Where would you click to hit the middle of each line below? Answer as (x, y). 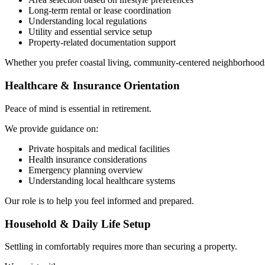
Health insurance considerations (88, 159)
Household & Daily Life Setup (78, 224)
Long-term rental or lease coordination (100, 11)
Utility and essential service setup (90, 32)
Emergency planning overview (86, 170)
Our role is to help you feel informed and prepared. (99, 201)
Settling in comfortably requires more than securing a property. (121, 247)
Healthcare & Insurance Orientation (92, 86)
